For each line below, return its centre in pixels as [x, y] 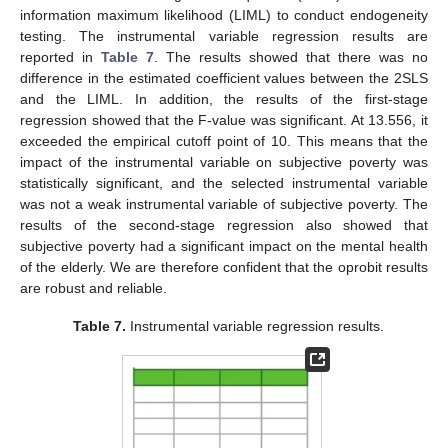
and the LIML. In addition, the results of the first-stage [224, 99]
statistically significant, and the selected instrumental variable [224, 183]
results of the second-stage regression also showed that [224, 225]
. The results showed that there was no [291, 57]
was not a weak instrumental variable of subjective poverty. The [224, 204]
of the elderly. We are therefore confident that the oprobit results [224, 267]
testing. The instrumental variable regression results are [224, 36]
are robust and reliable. [93, 288]
